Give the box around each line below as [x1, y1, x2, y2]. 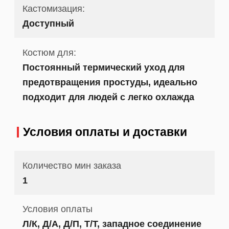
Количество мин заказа [22, 159, 121, 171]
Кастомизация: [22, 3, 85, 14]
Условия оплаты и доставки [22, 125, 187, 139]
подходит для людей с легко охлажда [22, 91, 194, 102]
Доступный [22, 18, 74, 29]
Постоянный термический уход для [22, 61, 185, 73]
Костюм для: [22, 47, 76, 58]
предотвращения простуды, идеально [22, 76, 197, 87]
